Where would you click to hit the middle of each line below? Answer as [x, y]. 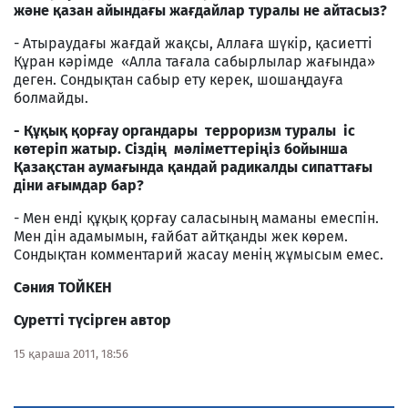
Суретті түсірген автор [92, 320]
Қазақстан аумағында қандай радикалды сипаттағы [193, 167]
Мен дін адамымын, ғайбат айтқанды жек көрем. [181, 236]
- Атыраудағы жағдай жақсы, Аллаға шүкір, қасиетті [193, 43]
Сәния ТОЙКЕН [63, 287]
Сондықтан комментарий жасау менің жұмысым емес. [199, 254]
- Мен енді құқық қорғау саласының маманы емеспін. [196, 218]
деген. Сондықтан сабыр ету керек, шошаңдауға [178, 79]
